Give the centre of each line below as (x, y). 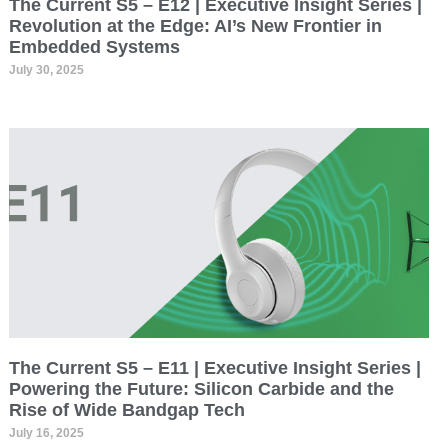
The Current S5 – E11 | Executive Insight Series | (214, 367)
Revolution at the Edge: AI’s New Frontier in (195, 25)
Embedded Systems (94, 46)
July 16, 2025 (46, 432)
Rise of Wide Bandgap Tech (126, 409)
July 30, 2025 (46, 69)
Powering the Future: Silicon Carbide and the (201, 388)
